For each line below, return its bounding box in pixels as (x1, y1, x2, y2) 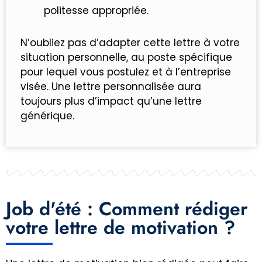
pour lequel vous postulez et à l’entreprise (20, 65, 231, 80)
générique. (20, 109, 74, 123)
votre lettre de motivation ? (6, 213, 235, 241)
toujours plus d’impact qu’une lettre (20, 94, 202, 109)
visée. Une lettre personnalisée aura (20, 80, 201, 94)
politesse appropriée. (44, 4, 149, 18)
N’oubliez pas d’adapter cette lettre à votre (20, 36, 240, 50)
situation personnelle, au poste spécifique (20, 50, 232, 65)
